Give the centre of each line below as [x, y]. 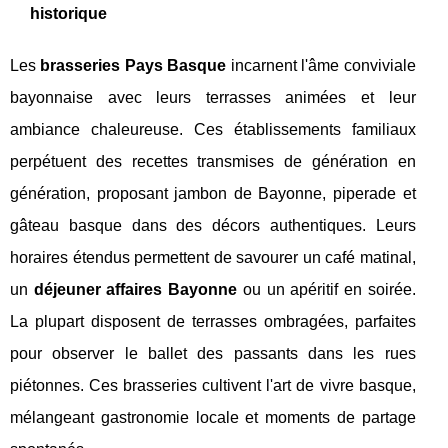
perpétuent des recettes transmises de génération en [213, 162]
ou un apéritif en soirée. [326, 290]
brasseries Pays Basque [133, 66]
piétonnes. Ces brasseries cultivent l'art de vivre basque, [213, 386]
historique [68, 14]
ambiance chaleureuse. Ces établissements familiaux [213, 130]
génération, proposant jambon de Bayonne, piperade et [213, 194]
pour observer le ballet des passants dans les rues [213, 354]
